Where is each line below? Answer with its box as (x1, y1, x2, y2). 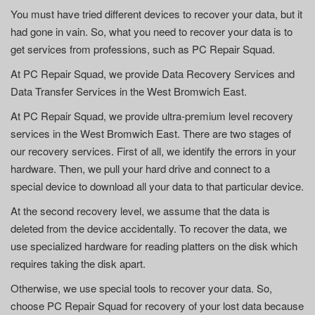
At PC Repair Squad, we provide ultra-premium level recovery (11, 108, 293, 123)
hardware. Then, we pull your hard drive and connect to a (11, 161, 270, 176)
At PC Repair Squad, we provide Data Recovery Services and (11, 66, 295, 81)
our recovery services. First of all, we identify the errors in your (11, 143, 296, 158)
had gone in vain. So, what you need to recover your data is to (11, 24, 292, 39)
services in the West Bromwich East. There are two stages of (11, 126, 291, 141)
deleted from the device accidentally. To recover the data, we (11, 221, 287, 236)
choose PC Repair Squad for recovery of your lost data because (11, 298, 304, 313)
